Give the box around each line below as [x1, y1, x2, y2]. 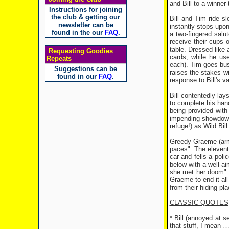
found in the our [51, 29, 105, 36]
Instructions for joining [49, 6, 122, 13]
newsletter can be [58, 21, 113, 29]
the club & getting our [51, 13, 120, 21]
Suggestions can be [54, 65, 117, 73]
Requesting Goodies [46, 47, 113, 55]
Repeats [46, 55, 72, 62]
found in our [57, 73, 99, 80]
